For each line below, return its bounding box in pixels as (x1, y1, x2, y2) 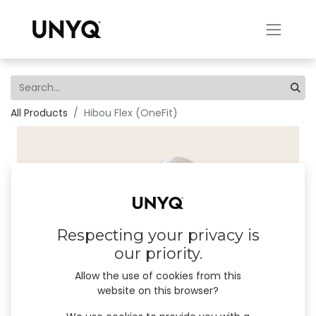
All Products (11, 106, 68, 120)
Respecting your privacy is (56, 226, 260, 245)
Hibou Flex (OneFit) (84, 106, 178, 120)
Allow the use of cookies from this (75, 269, 241, 284)
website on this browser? (97, 284, 219, 298)
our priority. (114, 244, 202, 264)
